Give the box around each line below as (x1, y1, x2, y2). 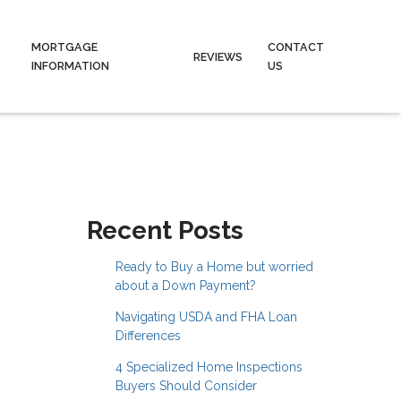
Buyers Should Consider (115, 378, 257, 393)
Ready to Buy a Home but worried (115, 259, 313, 274)
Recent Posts (87, 215, 243, 245)
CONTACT (267, 40, 324, 54)
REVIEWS (192, 49, 243, 64)
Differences (115, 328, 181, 343)
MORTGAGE (31, 40, 98, 54)
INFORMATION (31, 59, 110, 73)
